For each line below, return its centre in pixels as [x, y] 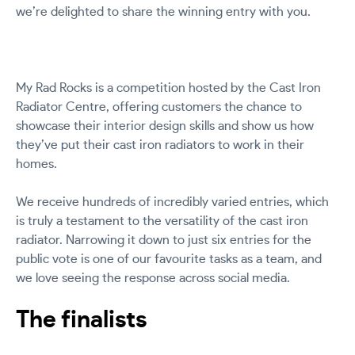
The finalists [81, 321]
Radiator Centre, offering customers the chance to [159, 107]
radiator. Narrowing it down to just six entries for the [164, 240]
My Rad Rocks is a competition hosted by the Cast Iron [168, 88]
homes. [36, 164]
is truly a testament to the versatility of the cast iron [162, 221]
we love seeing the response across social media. [153, 279]
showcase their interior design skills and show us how [165, 126]
